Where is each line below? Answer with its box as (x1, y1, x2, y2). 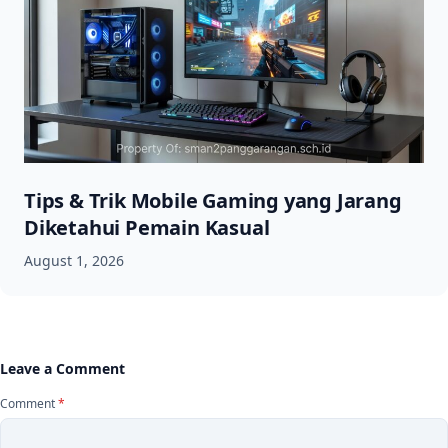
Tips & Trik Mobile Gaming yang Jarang (24, 186, 402, 214)
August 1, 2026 (24, 250, 124, 270)
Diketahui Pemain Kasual (24, 213, 270, 241)
